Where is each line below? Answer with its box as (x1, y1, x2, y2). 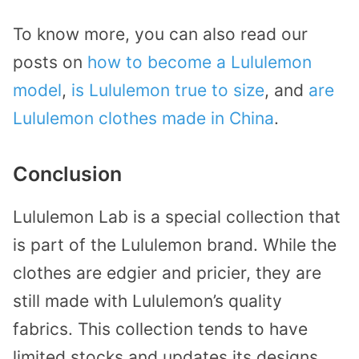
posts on (13, 52, 87, 73)
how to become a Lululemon (87, 52, 312, 73)
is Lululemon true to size (71, 80, 264, 101)
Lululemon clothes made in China (13, 108, 274, 129)
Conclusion (13, 162, 122, 187)
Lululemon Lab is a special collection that (13, 207, 341, 228)
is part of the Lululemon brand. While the (13, 235, 337, 256)
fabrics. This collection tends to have (13, 319, 308, 340)
